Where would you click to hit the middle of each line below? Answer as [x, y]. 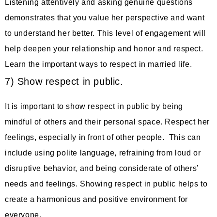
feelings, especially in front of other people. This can [103, 138]
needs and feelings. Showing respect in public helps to [106, 184]
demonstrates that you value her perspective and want [105, 18]
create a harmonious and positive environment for [96, 200]
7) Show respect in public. [66, 82]
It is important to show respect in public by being [94, 107]
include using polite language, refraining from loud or [103, 153]
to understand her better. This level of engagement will [106, 33]
